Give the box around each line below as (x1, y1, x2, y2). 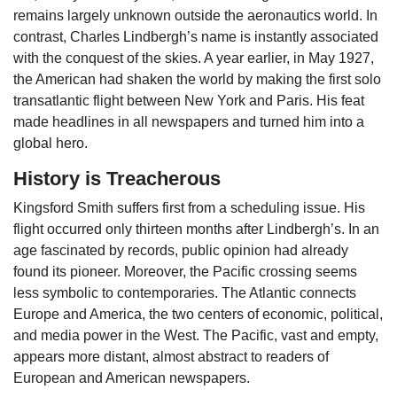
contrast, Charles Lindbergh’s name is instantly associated (13, 29, 378, 45)
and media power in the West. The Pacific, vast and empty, (13, 328, 378, 344)
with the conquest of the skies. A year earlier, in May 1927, (13, 51, 374, 66)
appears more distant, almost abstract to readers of (13, 349, 329, 365)
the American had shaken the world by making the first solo (13, 72, 381, 88)
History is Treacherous (13, 167, 221, 191)
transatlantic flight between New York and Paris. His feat (13, 93, 364, 109)
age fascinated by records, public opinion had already (13, 243, 348, 259)
